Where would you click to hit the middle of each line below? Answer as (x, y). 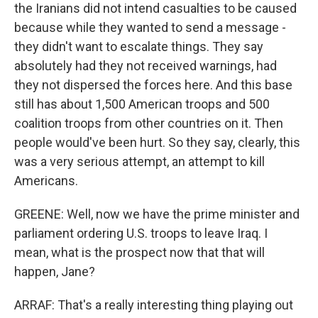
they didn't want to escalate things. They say (139, 46)
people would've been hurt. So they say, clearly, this (157, 142)
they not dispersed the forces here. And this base (153, 85)
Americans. (46, 181)
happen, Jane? (55, 272)
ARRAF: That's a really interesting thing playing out (154, 305)
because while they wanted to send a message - (150, 27)
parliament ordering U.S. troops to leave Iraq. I (141, 233)
